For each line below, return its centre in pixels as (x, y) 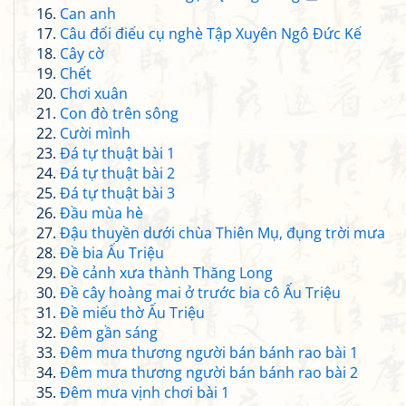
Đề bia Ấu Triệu (112, 253)
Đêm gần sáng (109, 333)
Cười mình (95, 133)
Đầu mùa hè (101, 213)
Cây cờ (82, 53)
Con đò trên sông (119, 113)
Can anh (88, 14)
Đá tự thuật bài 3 (117, 193)
